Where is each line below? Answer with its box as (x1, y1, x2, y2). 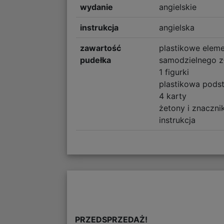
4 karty (158, 90, 186, 101)
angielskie (158, 1, 196, 12)
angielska (158, 22, 194, 32)
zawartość (80, 42, 121, 53)
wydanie (80, 1, 113, 12)
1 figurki (158, 66, 189, 77)
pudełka (80, 54, 111, 65)
